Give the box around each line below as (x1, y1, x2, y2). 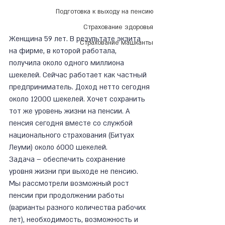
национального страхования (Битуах (9, 131, 136, 141)
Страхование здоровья (83, 23, 153, 31)
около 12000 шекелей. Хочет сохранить (9, 94, 147, 104)
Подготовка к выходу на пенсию (56, 8, 153, 16)
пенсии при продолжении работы (9, 191, 126, 201)
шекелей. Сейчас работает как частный (9, 70, 149, 80)
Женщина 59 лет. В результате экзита (9, 34, 143, 44)
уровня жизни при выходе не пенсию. (9, 167, 140, 177)
